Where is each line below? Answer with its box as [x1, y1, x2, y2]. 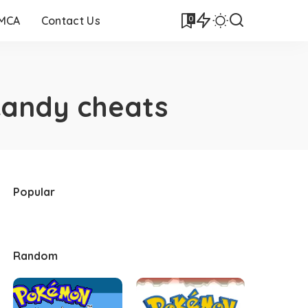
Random [13, 249, 58, 263]
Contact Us [41, 14, 100, 27]
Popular [13, 185, 56, 199]
